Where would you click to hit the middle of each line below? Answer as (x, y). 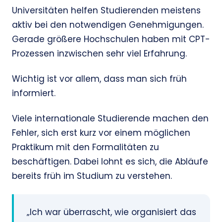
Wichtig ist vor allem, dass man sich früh (99, 79)
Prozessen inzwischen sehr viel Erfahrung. (99, 54)
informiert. (34, 93)
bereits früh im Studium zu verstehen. (92, 176)
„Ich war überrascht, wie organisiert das (111, 212)
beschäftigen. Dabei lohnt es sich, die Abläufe (110, 162)
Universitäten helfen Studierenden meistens (106, 11)
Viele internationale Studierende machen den (110, 119)
